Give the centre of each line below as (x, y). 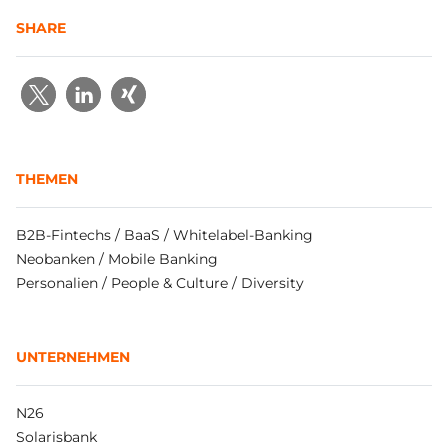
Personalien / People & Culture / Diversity (160, 283)
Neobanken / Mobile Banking (117, 259)
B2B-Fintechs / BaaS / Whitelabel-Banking (164, 235)
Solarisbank (56, 437)
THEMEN (47, 179)
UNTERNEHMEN (73, 357)
